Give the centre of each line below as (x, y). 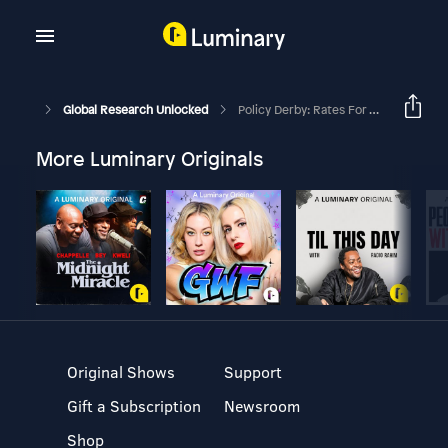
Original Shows (121, 371)
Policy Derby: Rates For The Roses (303, 109)
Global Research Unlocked (136, 109)
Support (252, 371)
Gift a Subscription (134, 405)
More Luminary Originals (149, 158)
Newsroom (261, 405)
